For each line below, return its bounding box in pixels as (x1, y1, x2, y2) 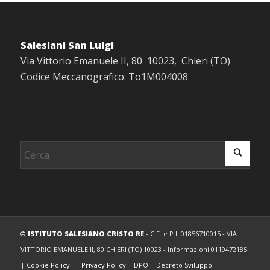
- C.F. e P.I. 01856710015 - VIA (143, 228, 237, 238)
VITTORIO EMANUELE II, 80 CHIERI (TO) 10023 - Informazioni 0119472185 (20, 244, 247, 254)
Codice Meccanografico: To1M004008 (20, 70, 188, 84)
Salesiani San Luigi (20, 39, 114, 52)
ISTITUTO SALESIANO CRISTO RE (27, 228, 144, 238)
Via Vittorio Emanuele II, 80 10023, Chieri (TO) (20, 54, 230, 68)
